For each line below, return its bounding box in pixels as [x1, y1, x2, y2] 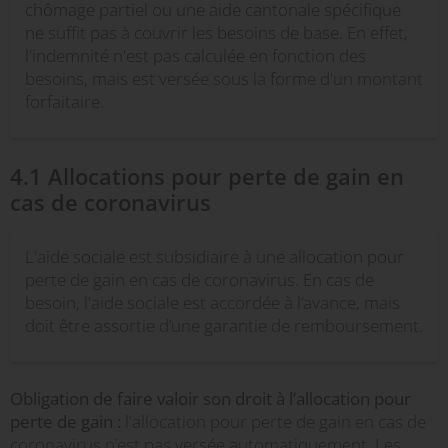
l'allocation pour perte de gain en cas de [121, 410, 426, 433]
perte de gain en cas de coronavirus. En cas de [25, 268, 374, 291]
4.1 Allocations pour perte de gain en [10, 161, 404, 191]
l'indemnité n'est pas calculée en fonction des [25, 44, 366, 67]
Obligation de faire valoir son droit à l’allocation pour [10, 387, 411, 410]
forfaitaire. [25, 90, 104, 113]
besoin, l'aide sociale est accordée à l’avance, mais [25, 291, 400, 314]
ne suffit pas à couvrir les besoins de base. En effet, [25, 21, 408, 44]
